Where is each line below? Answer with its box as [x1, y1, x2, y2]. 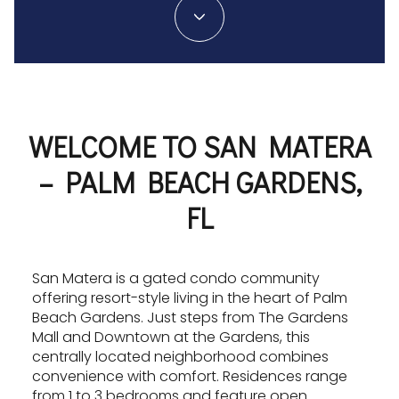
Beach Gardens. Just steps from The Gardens [32, 306, 348, 328]
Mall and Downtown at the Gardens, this [32, 326, 310, 347]
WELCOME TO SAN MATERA [28, 128, 371, 165]
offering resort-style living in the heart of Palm [32, 287, 347, 308]
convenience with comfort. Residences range [32, 365, 347, 387]
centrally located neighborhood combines [32, 346, 329, 367]
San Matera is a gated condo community [32, 267, 320, 289]
